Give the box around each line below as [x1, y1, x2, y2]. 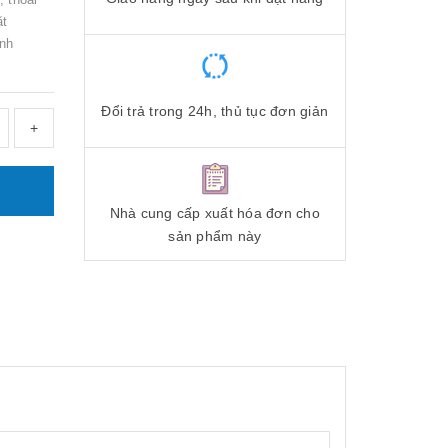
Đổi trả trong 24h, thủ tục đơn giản [101, 103, 329, 119]
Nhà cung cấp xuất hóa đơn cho [109, 204, 320, 221]
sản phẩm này [168, 227, 262, 244]
